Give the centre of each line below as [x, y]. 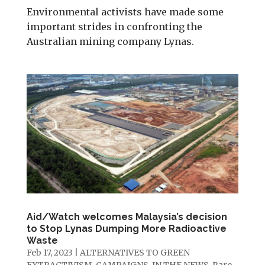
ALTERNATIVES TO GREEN [135, 252]
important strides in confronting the [114, 26]
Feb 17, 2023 [49, 252]
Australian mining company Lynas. [110, 41]
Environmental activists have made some [125, 12]
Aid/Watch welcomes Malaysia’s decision [127, 216]
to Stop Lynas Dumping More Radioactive [126, 228]
